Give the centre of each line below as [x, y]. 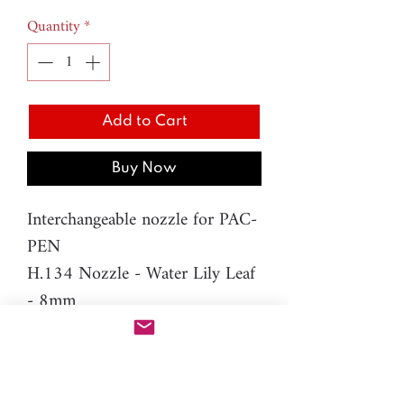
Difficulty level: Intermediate [127, 328]
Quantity [54, 27]
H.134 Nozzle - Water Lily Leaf [141, 274]
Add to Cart [144, 121]
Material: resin [78, 355]
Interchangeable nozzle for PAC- [142, 220]
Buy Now [144, 168]
